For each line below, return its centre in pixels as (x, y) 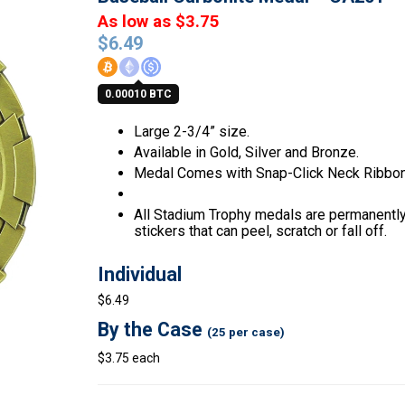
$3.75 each (128, 358)
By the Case (152, 330)
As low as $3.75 (158, 22)
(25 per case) (245, 332)
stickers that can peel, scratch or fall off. (260, 231)
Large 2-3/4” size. (191, 132)
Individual (139, 274)
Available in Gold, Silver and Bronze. (246, 152)
